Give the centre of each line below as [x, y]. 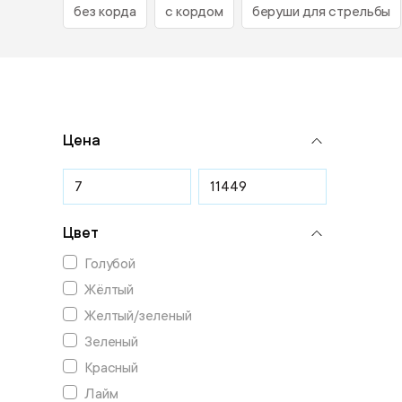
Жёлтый [109, 290]
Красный [111, 368]
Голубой [110, 264]
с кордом [194, 12]
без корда [105, 12]
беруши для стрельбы [321, 12]
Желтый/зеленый [138, 316]
